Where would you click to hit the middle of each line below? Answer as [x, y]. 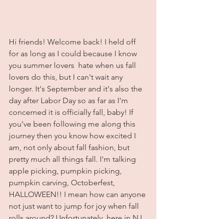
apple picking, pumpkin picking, [66, 171]
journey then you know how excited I [73, 136]
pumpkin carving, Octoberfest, [63, 183]
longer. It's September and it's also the [77, 89]
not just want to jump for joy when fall [75, 206]
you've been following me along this [73, 124]
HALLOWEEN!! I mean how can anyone [78, 194]
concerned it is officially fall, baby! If [72, 112]
